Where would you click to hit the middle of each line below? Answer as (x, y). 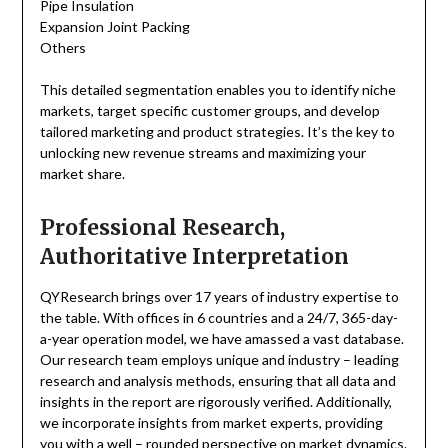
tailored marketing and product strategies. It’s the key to (217, 132)
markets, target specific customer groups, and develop (209, 111)
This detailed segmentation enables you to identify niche (217, 90)
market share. (82, 174)
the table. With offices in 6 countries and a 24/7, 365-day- (218, 318)
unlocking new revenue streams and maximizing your (202, 153)
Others (62, 48)
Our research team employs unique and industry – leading (219, 360)
